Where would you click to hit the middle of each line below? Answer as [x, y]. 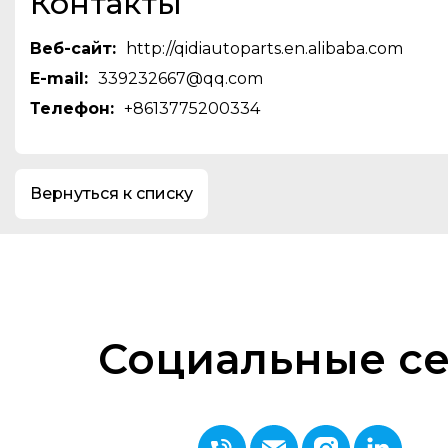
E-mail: [59, 79]
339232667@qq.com [180, 79]
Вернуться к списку [111, 194]
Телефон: [72, 109]
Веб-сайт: [73, 49]
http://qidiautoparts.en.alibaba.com [264, 49]
